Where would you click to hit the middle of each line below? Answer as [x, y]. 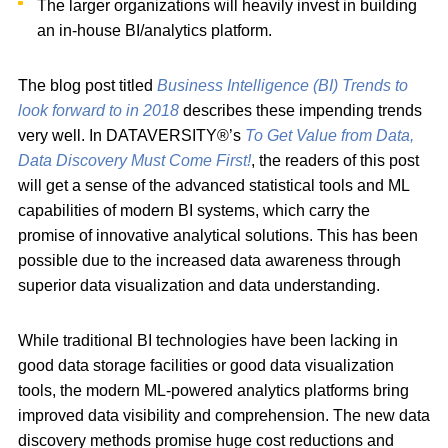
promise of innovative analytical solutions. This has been [218, 235]
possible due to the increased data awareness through [209, 260]
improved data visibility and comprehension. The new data [224, 415]
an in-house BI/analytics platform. [155, 30]
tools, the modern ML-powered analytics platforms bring [213, 390]
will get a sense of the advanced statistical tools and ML [213, 185]
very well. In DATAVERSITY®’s [131, 135]
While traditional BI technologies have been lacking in [208, 340]
